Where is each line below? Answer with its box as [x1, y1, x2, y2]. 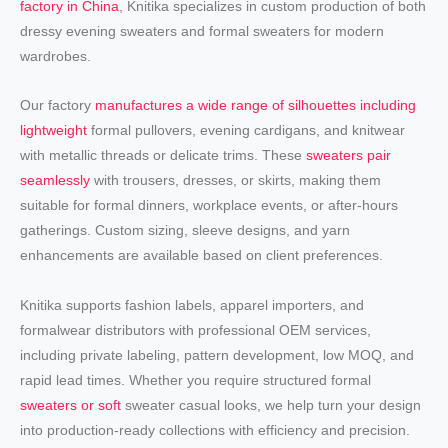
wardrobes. [20, 47, 92, 64]
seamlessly [20, 172, 91, 189]
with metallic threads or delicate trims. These [20, 147, 307, 164]
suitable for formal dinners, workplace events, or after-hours [20, 197, 399, 214]
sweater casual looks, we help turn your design [121, 396, 422, 413]
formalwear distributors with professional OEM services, [20, 321, 372, 338]
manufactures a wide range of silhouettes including [95, 97, 417, 114]
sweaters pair [306, 147, 392, 164]
